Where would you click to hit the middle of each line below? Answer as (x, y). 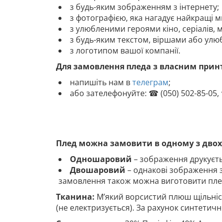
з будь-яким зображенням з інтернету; (144, 7)
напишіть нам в (101, 83)
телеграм (150, 83)
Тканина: (76, 197)
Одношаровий (101, 159)
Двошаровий (98, 170)
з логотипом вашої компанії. (125, 51)
